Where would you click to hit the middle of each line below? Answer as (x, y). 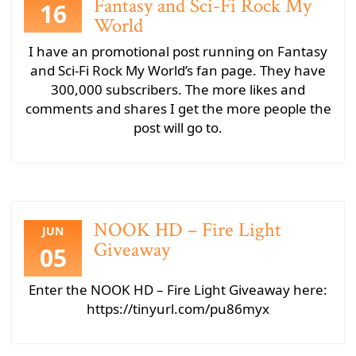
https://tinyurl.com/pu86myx (178, 309)
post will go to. (178, 128)
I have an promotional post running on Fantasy (178, 51)
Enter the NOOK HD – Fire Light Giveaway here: (178, 290)
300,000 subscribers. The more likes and (178, 89)
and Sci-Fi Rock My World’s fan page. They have (178, 70)
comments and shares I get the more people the (178, 108)
